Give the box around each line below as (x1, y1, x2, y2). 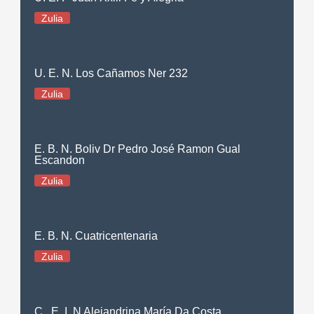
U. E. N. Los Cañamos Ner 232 (34, 67, 189, 79)
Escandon (34, 153, 86, 166)
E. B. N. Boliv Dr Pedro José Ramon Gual (34, 142, 241, 155)
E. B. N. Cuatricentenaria (34, 229, 158, 242)
